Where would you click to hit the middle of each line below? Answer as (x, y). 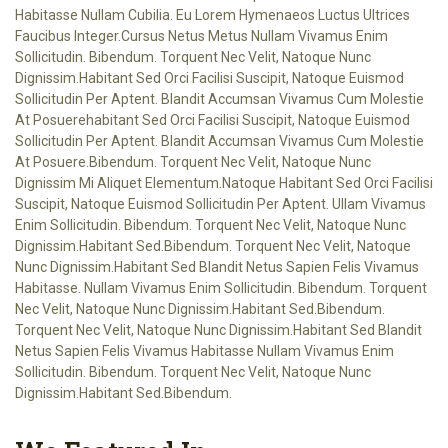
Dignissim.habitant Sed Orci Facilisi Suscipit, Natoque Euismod (209, 78)
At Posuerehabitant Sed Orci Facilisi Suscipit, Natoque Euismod (212, 120)
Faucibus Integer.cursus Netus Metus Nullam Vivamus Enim (201, 36)
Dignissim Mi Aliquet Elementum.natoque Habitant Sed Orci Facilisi (224, 183)
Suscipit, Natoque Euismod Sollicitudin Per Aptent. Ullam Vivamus (220, 204)
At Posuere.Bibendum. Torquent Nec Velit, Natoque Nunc (193, 162)
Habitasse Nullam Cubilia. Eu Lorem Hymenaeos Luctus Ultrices (212, 15)
